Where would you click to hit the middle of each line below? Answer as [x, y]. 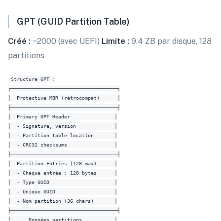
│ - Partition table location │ [63, 135]
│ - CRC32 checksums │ [63, 145]
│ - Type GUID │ [63, 182]
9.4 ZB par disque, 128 [170, 41]
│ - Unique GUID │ [63, 192]
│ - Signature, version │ [63, 126]
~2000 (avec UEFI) [66, 41]
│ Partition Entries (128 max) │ [63, 164]
